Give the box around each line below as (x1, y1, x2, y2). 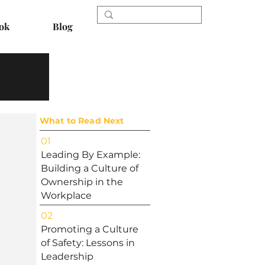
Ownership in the (41, 176, 123, 188)
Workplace (41, 190, 92, 201)
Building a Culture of (41, 163, 138, 174)
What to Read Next (40, 115, 124, 126)
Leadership (41, 251, 93, 262)
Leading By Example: (41, 149, 140, 160)
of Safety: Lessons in (41, 237, 135, 248)
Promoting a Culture (41, 224, 138, 235)
